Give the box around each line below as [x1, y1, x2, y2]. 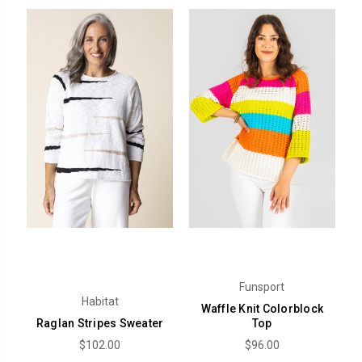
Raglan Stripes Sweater [36, 316, 164, 330]
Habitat [81, 294, 119, 308]
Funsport [239, 280, 285, 293]
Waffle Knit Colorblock [200, 301, 324, 315]
